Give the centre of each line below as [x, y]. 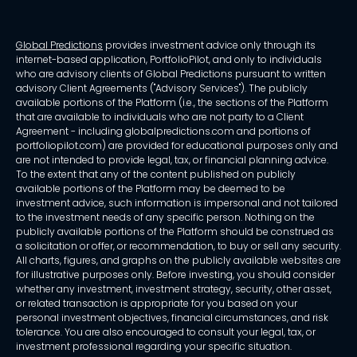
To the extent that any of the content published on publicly [156, 174]
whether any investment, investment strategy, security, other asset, [174, 288]
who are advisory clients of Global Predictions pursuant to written [171, 73]
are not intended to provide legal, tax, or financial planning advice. [172, 159]
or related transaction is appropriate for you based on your [157, 303]
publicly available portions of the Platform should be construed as [175, 231]
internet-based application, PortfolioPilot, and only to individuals [169, 59]
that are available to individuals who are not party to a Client [160, 116]
